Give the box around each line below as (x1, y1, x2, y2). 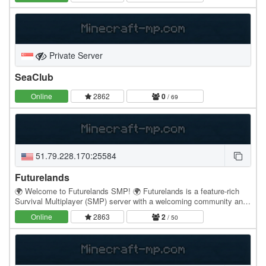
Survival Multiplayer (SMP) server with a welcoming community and (15, 195, 247, 207)
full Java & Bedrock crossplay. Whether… (15, 205, 159, 217)
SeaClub (15, 70, 53, 84)
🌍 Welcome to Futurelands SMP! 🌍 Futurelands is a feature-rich (15, 185, 239, 197)
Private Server (47, 49, 103, 61)
